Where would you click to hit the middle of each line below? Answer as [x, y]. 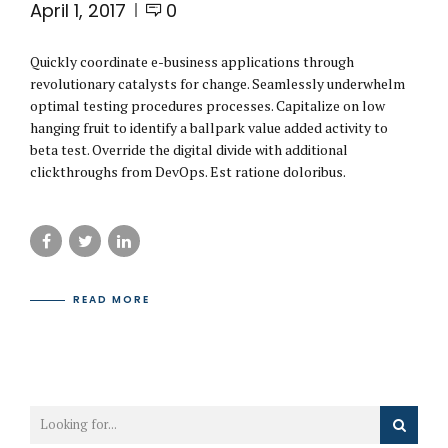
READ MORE [112, 300]
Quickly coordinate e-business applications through [192, 61]
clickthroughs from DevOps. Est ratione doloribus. [188, 171]
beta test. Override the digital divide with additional [189, 149]
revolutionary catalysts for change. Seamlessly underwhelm [217, 83]
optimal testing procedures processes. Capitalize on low [207, 105]
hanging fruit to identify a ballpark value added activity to [209, 127]
